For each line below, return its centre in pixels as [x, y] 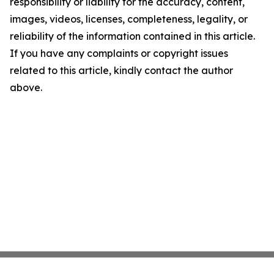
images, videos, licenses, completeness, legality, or [129, 19]
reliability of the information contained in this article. [132, 36]
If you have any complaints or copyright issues [119, 53]
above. [26, 87]
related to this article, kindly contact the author [121, 70]
